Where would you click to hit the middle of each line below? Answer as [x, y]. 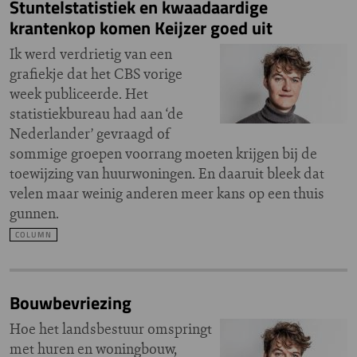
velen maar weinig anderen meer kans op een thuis [167, 193]
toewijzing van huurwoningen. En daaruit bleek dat [167, 173]
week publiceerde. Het [79, 94]
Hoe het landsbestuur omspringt [111, 329]
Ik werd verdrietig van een [91, 54]
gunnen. [34, 213]
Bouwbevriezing [71, 303]
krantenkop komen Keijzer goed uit [141, 28]
